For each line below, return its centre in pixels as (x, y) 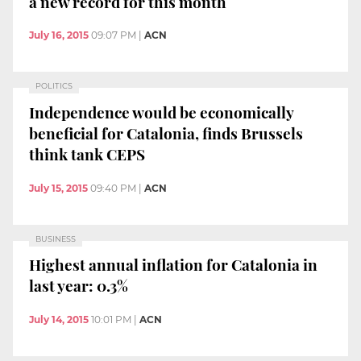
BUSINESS (56, 239)
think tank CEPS (87, 154)
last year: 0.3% (79, 286)
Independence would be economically (162, 112)
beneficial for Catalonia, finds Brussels (166, 133)
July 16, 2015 (59, 35)
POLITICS (54, 86)
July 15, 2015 (58, 188)
